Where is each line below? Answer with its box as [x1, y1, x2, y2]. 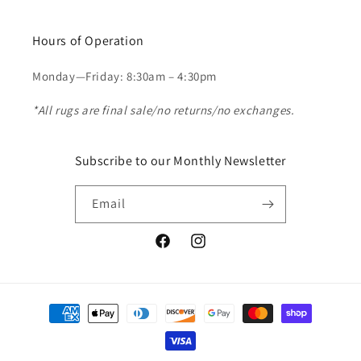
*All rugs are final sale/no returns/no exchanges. [32, 102, 295, 118]
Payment [27, 298, 75, 314]
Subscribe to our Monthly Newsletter [75, 152, 286, 170]
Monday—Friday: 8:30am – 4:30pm [32, 68, 217, 85]
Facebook [153, 242, 204, 257]
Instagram [189, 242, 243, 257]
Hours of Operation [32, 32, 144, 50]
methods [27, 320, 75, 336]
